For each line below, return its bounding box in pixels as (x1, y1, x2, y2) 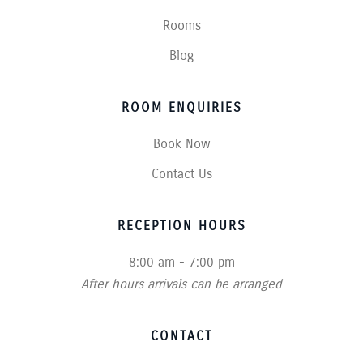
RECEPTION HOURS (117, 218, 246, 233)
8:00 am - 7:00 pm (128, 254, 235, 270)
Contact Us (151, 166, 212, 181)
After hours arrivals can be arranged (81, 276, 282, 292)
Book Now (152, 136, 211, 152)
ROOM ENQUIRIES (121, 100, 242, 115)
